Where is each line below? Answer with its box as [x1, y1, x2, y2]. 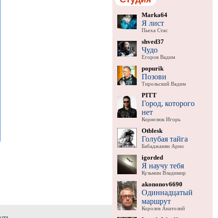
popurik [141, 64, 163, 72]
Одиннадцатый [141, 188, 193, 197]
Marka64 [141, 11, 167, 18]
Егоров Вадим [141, 54, 175, 60]
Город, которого [141, 99, 195, 108]
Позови [141, 72, 166, 81]
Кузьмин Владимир [141, 170, 186, 176]
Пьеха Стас [141, 27, 168, 33]
